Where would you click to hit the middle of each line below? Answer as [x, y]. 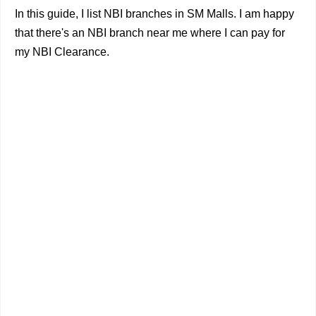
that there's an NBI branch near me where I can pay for [150, 33]
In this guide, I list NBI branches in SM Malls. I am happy [154, 14]
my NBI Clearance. [62, 52]
